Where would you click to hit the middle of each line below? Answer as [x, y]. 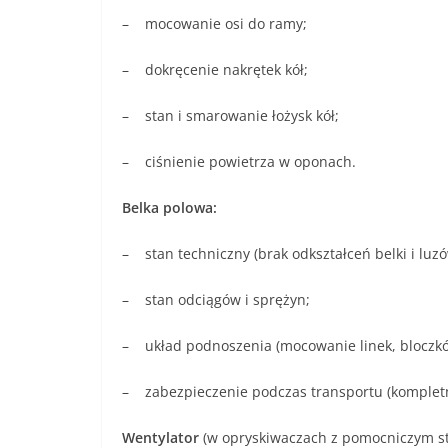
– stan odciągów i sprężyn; [216, 299]
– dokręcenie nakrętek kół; [215, 69]
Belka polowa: [169, 207]
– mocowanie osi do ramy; [214, 23]
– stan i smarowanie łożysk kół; [230, 115]
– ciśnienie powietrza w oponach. [239, 161]
